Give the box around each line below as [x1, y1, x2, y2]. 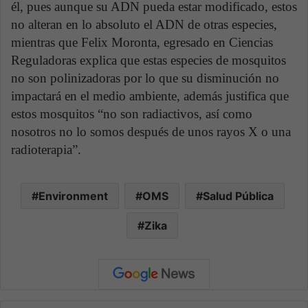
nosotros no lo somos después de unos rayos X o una [11, 124, 291, 139]
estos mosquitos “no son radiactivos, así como [11, 106, 252, 121]
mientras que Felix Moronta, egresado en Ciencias [11, 34, 273, 49]
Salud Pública [202, 188, 274, 203]
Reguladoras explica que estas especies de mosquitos [11, 52, 286, 67]
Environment [38, 188, 108, 203]
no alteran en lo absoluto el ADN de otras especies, [11, 16, 277, 32]
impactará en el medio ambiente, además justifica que [11, 88, 289, 103]
